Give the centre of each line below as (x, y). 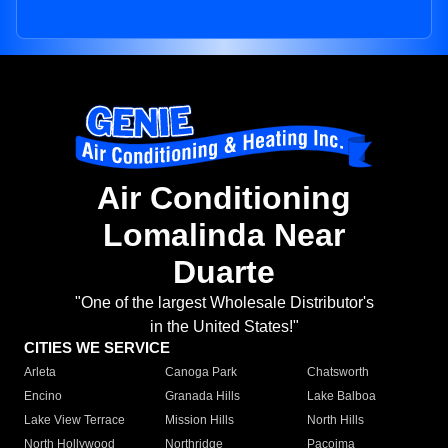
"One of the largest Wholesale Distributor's (224, 303)
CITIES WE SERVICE (97, 348)
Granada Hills (203, 396)
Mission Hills (200, 420)
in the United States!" (224, 327)
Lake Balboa (341, 396)
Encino (43, 396)
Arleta (40, 372)
